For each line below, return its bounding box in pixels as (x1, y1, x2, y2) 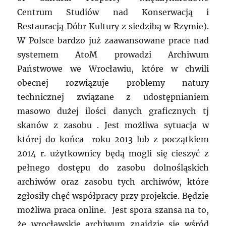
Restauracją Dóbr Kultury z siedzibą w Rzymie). (17, 21, 209, 32)
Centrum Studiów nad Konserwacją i (17, 7, 209, 18)
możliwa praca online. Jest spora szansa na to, (17, 205, 209, 215)
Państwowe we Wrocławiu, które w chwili (17, 64, 209, 74)
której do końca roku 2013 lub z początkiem (17, 134, 209, 145)
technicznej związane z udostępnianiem (17, 92, 209, 102)
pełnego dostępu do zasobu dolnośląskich (17, 162, 209, 173)
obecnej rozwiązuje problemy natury (17, 78, 209, 88)
